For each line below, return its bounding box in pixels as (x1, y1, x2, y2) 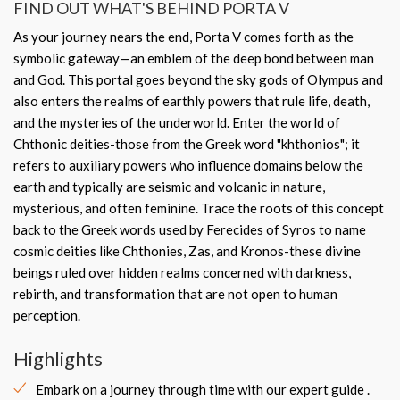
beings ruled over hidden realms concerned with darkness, (13, 264, 351, 280)
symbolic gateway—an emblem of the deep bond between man (13, 50, 374, 66)
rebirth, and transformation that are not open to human (13, 286, 337, 302)
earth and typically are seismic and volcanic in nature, (13, 179, 325, 195)
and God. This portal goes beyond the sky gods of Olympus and (13, 71, 383, 87)
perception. (13, 307, 80, 323)
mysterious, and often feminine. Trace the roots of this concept (13, 200, 384, 216)
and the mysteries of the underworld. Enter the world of (13, 114, 340, 130)
